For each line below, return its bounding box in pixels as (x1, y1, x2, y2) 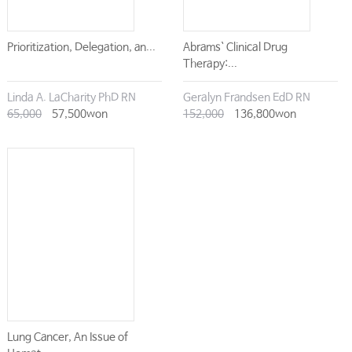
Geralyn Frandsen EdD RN (182, 91, 310, 104)
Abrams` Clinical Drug (182, 41, 288, 54)
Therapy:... (182, 57, 237, 71)
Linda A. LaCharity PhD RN (6, 91, 136, 104)
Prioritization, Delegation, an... (6, 41, 156, 54)
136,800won (231, 108, 296, 121)
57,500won (49, 108, 108, 121)
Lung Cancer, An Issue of (6, 331, 128, 344)
